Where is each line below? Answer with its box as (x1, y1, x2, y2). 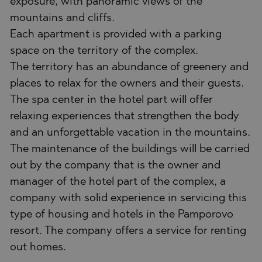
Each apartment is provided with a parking (10, 29, 222, 40)
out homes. (10, 242, 66, 253)
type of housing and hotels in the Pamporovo (10, 209, 233, 220)
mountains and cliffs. (10, 12, 115, 24)
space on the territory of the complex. (10, 45, 198, 57)
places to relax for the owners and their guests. (10, 78, 244, 89)
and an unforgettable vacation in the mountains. (10, 127, 250, 139)
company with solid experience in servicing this (10, 192, 247, 204)
